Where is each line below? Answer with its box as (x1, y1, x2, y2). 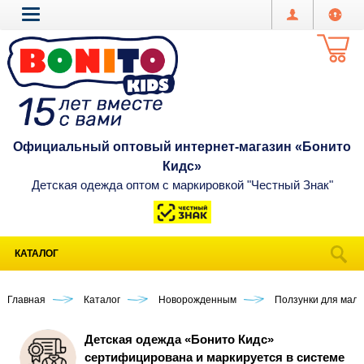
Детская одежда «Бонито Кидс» (84, 332, 274, 347)
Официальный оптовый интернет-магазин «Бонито (13, 140, 351, 154)
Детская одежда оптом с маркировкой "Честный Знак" (31, 178, 333, 192)
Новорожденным (158, 294, 236, 305)
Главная (7, 294, 45, 305)
